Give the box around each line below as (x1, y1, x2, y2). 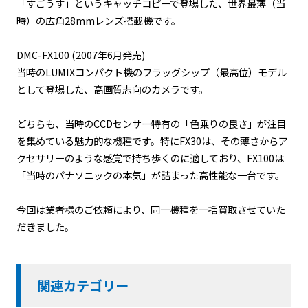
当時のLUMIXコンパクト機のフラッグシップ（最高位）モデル (16, 65, 287, 80)
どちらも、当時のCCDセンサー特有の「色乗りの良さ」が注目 (16, 116, 286, 131)
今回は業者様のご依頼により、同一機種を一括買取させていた (16, 202, 285, 217)
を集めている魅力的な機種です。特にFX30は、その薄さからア (16, 133, 288, 148)
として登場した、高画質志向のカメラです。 (16, 82, 208, 97)
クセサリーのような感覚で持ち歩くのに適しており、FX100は (16, 151, 284, 166)
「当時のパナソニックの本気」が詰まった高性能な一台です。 (16, 168, 285, 183)
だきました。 (16, 219, 74, 234)
